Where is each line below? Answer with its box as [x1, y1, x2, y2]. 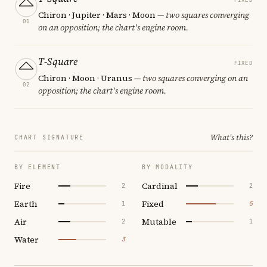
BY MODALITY [142, 163, 193, 171]
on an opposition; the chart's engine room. [38, 21, 188, 33]
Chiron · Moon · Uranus [38, 72, 132, 84]
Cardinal [142, 179, 178, 192]
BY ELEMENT [14, 163, 61, 171]
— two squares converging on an [132, 72, 248, 84]
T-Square [38, 54, 77, 69]
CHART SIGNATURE [14, 133, 84, 141]
